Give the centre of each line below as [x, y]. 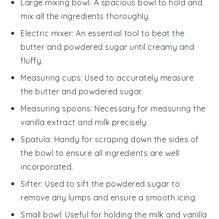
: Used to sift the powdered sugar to [111, 184]
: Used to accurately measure [137, 78]
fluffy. [32, 61]
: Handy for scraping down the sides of [124, 140]
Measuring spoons [56, 109]
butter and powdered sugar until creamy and [108, 47]
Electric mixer [46, 33]
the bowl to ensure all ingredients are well [100, 153]
